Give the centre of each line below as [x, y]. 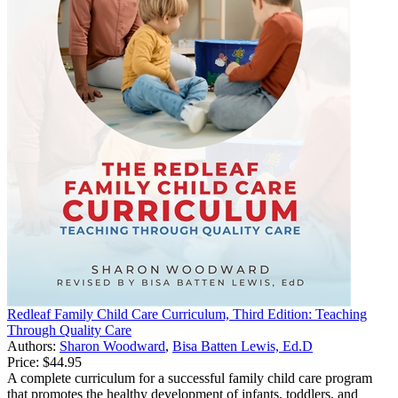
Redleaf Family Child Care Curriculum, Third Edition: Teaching [187, 314]
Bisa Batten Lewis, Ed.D [243, 346]
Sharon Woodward [112, 346]
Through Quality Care [69, 330]
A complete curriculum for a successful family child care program [190, 378]
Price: [23, 362]
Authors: [33, 346]
